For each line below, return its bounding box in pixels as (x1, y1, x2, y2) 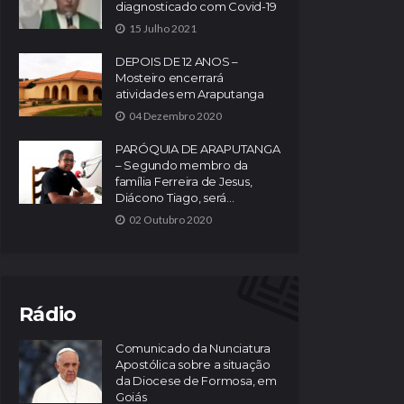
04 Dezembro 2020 (129, 108, 222, 123)
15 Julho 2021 (129, 21, 197, 35)
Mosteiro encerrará (115, 69, 224, 85)
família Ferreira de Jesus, (115, 173, 252, 188)
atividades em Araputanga (115, 86, 264, 101)
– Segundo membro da (115, 157, 249, 172)
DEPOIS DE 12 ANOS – (115, 53, 239, 69)
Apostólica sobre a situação (115, 356, 271, 372)
